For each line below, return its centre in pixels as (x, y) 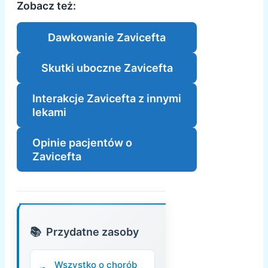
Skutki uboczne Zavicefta (107, 68)
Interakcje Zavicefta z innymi (107, 99)
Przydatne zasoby (92, 232)
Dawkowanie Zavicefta (107, 38)
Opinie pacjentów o (82, 143)
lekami (49, 112)
